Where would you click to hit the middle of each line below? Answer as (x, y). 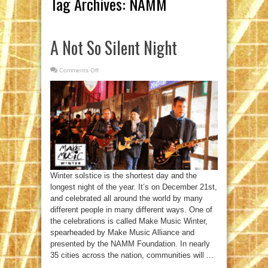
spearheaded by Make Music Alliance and (122, 233)
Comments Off (79, 70)
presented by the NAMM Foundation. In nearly (130, 244)
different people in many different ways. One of (131, 210)
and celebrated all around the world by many (127, 199)
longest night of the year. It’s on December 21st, (134, 187)
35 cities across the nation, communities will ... (132, 255)
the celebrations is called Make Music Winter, (129, 221)
